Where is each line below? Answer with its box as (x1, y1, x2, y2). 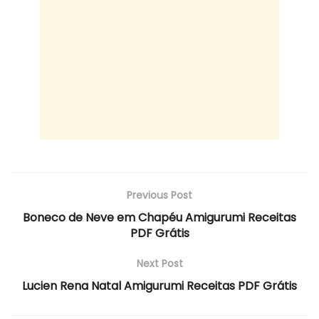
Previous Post (127, 188, 192, 203)
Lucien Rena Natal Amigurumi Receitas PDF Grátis (22, 278, 297, 295)
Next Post (136, 256, 183, 271)
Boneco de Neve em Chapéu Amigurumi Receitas (23, 209, 296, 226)
